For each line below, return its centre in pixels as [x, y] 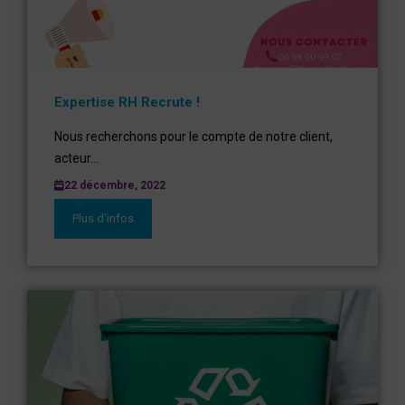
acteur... [76, 158]
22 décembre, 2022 [115, 185]
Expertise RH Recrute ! [127, 102]
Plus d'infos [103, 218]
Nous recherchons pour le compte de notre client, [193, 137]
